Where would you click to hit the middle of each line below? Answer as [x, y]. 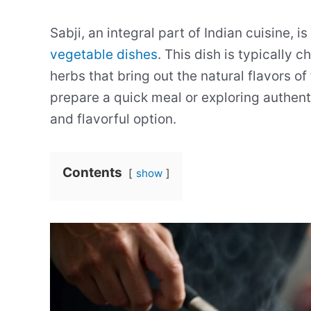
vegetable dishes [104, 54]
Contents [92, 173]
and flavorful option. [113, 119]
